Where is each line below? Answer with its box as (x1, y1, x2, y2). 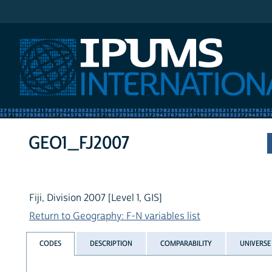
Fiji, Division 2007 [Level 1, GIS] (29, 192, 162, 205)
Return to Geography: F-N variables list (29, 210, 200, 223)
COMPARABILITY (160, 238, 212, 248)
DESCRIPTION (89, 238, 132, 248)
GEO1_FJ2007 (29, 132, 130, 155)
